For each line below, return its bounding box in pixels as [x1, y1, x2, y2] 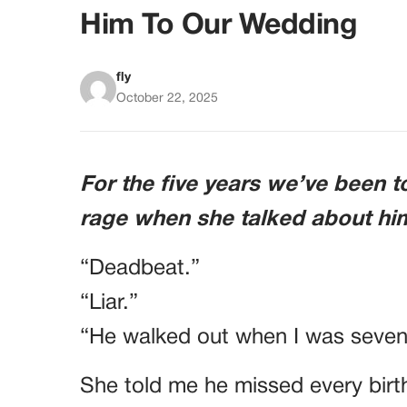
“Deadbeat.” [80, 259, 200, 280]
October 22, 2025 [116, 93, 218, 105]
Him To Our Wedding [80, 13, 358, 40]
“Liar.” [80, 293, 138, 314]
